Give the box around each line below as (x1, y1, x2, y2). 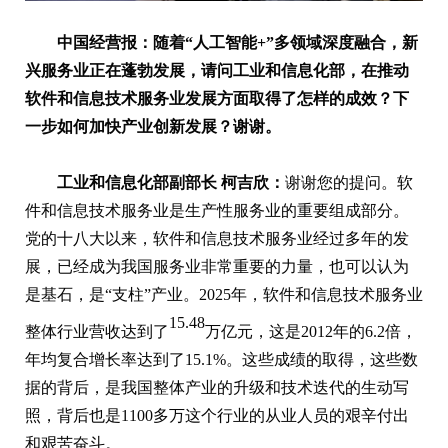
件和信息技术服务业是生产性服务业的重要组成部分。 (25, 202, 409, 220)
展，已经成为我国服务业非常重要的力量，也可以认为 (25, 258, 409, 276)
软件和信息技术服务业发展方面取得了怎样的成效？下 (25, 90, 409, 108)
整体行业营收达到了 (25, 323, 169, 341)
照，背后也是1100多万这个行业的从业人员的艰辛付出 (25, 407, 409, 425)
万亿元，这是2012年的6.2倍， (205, 323, 417, 341)
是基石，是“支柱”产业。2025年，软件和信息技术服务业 (25, 286, 423, 304)
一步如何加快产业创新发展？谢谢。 (25, 118, 281, 136)
